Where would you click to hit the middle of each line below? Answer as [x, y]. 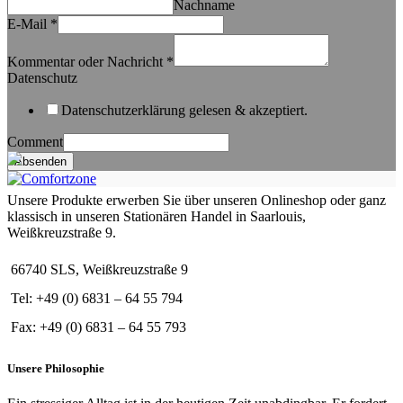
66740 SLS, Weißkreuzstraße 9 [99, 269]
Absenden [40, 161]
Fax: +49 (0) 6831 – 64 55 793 [99, 327]
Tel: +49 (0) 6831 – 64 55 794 [97, 298]
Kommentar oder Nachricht [87, 62]
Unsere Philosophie [56, 369]
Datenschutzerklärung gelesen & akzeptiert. [184, 110]
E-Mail [29, 24]
